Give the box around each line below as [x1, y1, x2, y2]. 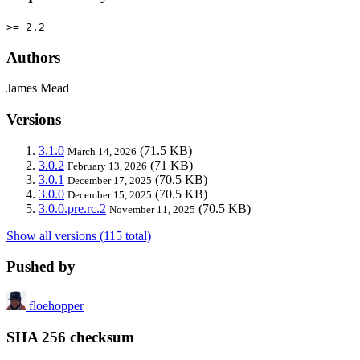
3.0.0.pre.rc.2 [39, 201, 106, 215]
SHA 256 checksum [6, 328, 134, 346]
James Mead [6, 81, 69, 96]
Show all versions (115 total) [6, 228, 151, 243]
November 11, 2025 [109, 202, 195, 215]
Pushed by [6, 258, 76, 276]
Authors [6, 48, 60, 66]
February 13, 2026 [67, 159, 147, 172]
